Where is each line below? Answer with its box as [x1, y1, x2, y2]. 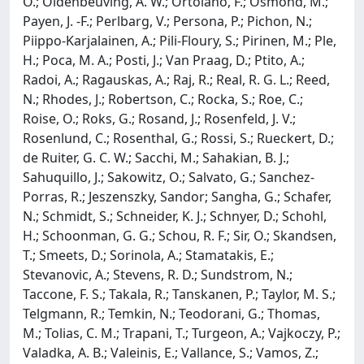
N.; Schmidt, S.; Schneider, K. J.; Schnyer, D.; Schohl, [23, 206, 327, 225]
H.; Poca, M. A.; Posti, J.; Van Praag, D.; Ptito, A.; [23, 50, 305, 69]
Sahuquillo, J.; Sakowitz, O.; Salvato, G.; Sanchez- [23, 167, 314, 186]
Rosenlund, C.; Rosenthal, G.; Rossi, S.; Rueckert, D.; [23, 128, 334, 147]
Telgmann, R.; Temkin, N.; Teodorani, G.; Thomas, [23, 304, 320, 323]
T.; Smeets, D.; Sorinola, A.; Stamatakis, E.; [23, 245, 274, 264]
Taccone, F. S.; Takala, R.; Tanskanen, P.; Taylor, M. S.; [23, 284, 336, 303]
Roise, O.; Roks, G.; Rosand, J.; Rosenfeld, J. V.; [23, 109, 296, 128]
